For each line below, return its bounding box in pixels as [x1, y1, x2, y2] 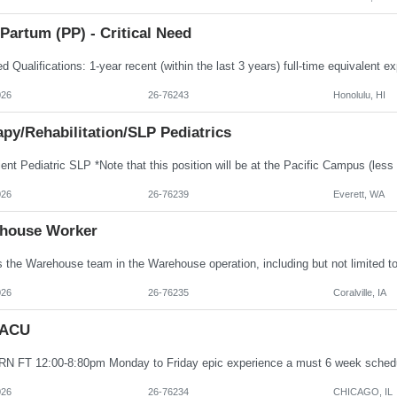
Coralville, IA [332, 287, 386, 299]
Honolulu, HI [332, 90, 385, 101]
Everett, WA [332, 188, 385, 199]
